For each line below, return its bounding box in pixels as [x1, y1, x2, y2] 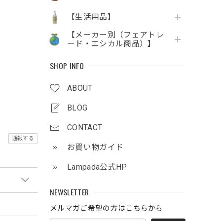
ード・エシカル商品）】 [67, 39, 156, 49]
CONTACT [67, 123, 103, 133]
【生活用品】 [67, 12, 115, 22]
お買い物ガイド [67, 143, 124, 152]
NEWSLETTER [50, 186, 89, 198]
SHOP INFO [50, 60, 84, 72]
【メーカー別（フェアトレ [67, 30, 164, 40]
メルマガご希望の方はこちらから [50, 204, 163, 213]
